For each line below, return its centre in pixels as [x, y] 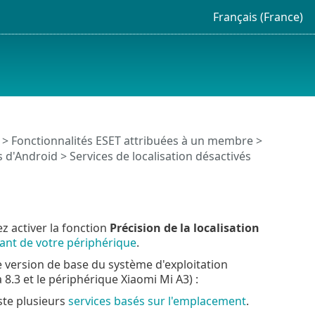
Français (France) [258, 17]
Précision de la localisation [184, 227]
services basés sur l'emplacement [157, 301]
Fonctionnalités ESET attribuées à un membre [132, 140]
